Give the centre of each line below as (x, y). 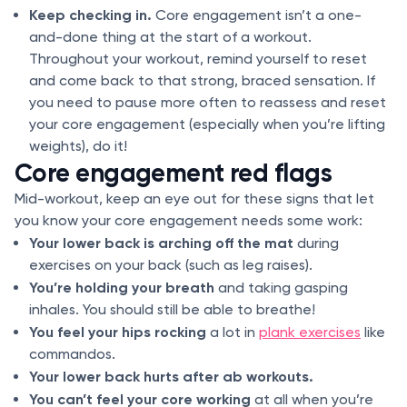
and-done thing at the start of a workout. (170, 37)
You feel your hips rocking (118, 332)
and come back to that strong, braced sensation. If (202, 80)
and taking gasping (281, 288)
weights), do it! (78, 146)
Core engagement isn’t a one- (258, 15)
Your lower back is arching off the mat (161, 243)
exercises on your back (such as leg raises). (171, 265)
